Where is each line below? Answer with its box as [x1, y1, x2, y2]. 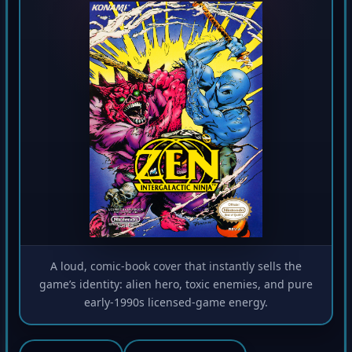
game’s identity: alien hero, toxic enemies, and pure [39, 280, 313, 295]
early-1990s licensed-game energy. [84, 298, 268, 313]
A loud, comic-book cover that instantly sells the [50, 262, 302, 277]
